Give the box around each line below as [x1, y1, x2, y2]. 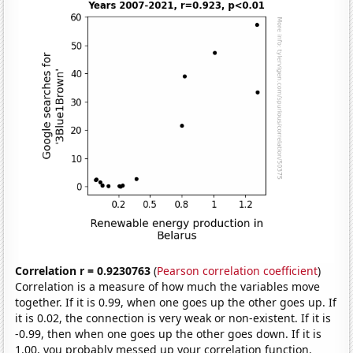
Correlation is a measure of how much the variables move [15, 278, 321, 294]
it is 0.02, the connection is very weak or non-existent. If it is [15, 310, 332, 325]
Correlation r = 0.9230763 [15, 262, 151, 278]
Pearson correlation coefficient [157, 262, 318, 278]
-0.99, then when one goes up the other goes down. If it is [15, 325, 322, 341]
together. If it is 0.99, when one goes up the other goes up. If [15, 294, 337, 310]
